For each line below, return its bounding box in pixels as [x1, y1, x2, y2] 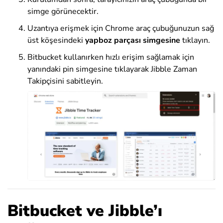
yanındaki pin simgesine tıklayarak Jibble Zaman [27, 64, 197, 75]
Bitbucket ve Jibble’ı [7, 200, 162, 222]
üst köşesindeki [27, 35, 85, 46]
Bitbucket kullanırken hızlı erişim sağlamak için [27, 52, 194, 63]
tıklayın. [180, 35, 210, 46]
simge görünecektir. [27, 6, 99, 17]
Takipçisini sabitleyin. [27, 76, 103, 87]
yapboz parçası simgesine [85, 35, 180, 46]
